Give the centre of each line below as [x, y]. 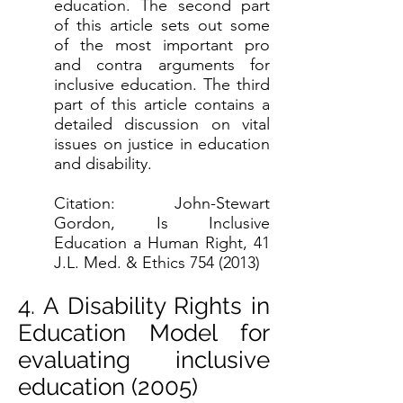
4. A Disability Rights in [144, 306]
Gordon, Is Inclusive [162, 223]
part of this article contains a [162, 104]
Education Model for [144, 333]
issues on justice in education [162, 144]
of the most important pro [162, 45]
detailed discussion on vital [162, 124]
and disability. [103, 164]
